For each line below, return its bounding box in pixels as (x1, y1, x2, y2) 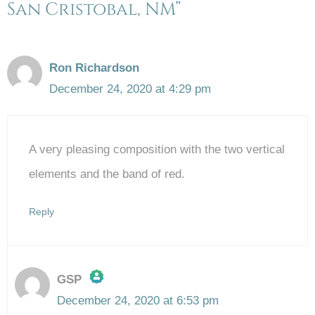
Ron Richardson (49, 60, 139, 75)
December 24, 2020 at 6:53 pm (57, 294, 219, 308)
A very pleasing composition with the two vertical (29, 143, 285, 157)
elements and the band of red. (29, 167, 185, 181)
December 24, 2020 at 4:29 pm (49, 82, 211, 96)
